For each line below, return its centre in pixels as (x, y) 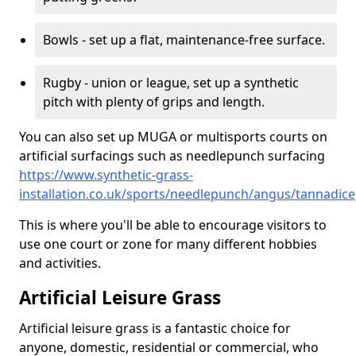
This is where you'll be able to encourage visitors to (173, 225)
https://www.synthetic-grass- (106, 175)
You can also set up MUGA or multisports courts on (173, 137)
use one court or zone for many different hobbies (168, 244)
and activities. (60, 263)
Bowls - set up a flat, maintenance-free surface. (184, 40)
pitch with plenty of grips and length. (154, 102)
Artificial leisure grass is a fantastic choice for (155, 328)
